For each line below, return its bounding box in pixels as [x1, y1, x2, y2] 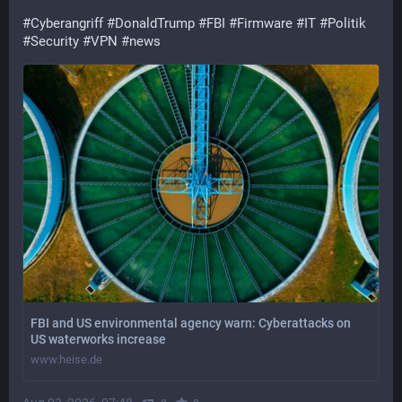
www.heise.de [31, 352, 102, 366]
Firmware [237, 15, 293, 31]
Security [31, 33, 79, 49]
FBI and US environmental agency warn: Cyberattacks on [31, 315, 351, 330]
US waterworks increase [31, 331, 166, 346]
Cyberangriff [31, 15, 103, 31]
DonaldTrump [115, 15, 195, 31]
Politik [328, 15, 366, 31]
